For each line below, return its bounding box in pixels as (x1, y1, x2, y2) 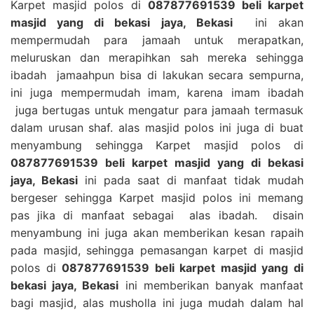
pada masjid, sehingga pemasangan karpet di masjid (11, 243, 303, 257)
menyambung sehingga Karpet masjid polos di (11, 137, 303, 152)
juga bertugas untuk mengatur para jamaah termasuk (11, 102, 303, 117)
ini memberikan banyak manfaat (118, 278, 304, 292)
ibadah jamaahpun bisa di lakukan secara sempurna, (11, 67, 303, 82)
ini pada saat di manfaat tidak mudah (78, 172, 303, 187)
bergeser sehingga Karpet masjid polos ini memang (11, 190, 303, 205)
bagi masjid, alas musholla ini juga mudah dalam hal (11, 295, 303, 310)
